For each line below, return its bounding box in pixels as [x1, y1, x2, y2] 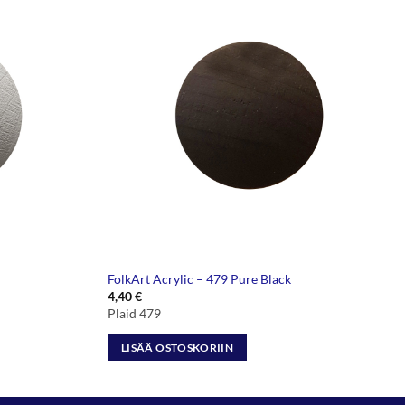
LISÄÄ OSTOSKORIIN [121, 341, 233, 353]
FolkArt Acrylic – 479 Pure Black [108, 270, 292, 287]
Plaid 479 [108, 306, 162, 322]
